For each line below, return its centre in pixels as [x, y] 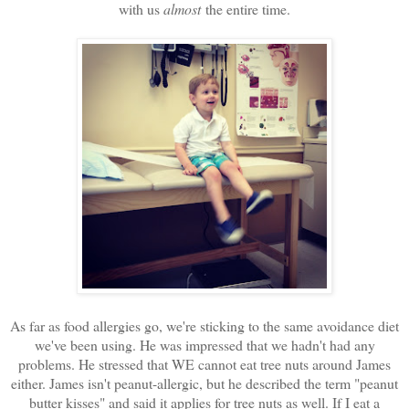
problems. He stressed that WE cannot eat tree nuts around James [204, 363]
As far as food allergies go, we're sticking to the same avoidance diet [204, 325]
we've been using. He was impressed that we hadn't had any [204, 344]
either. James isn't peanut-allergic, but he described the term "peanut [204, 383]
